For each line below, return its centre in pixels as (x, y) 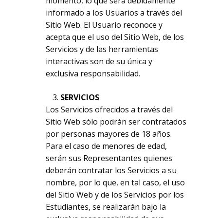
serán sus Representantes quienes (109, 158)
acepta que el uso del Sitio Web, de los (115, 37)
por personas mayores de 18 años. (109, 134)
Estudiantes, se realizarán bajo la (106, 207)
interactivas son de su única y (99, 61)
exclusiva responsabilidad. (93, 73)
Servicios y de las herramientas (102, 49)
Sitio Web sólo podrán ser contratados (116, 122)
